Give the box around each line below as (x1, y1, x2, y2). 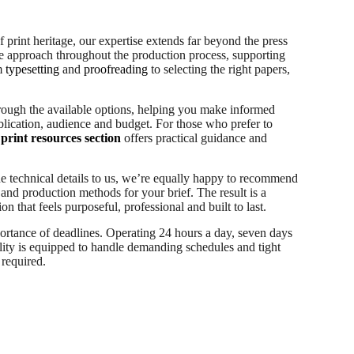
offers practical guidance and (121, 131, 267, 145)
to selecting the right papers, (148, 62, 290, 76)
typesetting (6, 62, 59, 76)
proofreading (84, 62, 148, 76)
